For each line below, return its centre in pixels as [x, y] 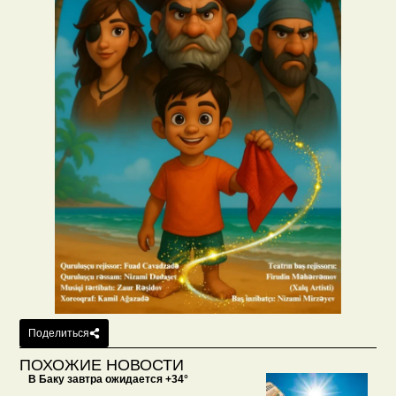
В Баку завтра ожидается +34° [109, 379]
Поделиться [59, 333]
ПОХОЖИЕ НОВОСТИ [102, 365]
